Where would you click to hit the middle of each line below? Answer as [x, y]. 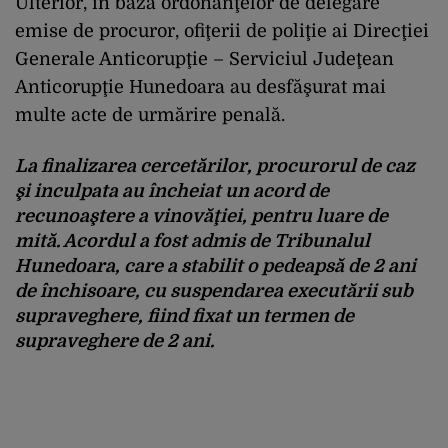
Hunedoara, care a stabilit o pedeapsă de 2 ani [215, 265]
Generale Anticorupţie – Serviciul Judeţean [204, 58]
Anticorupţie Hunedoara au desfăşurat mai [200, 86]
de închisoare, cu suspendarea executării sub [214, 290]
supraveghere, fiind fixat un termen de [184, 315]
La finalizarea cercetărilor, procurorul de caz [215, 165]
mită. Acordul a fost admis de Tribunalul [192, 240]
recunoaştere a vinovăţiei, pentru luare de [201, 215]
